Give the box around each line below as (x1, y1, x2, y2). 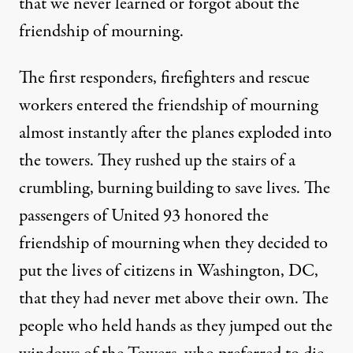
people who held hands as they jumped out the (19, 313, 333, 339)
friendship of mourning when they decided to (19, 230, 328, 256)
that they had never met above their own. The (19, 285, 329, 311)
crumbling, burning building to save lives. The (19, 175, 330, 201)
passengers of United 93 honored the (19, 203, 269, 229)
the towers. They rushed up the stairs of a (19, 147, 295, 173)
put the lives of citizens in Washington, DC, (19, 258, 318, 284)
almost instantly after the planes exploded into (19, 120, 332, 146)
